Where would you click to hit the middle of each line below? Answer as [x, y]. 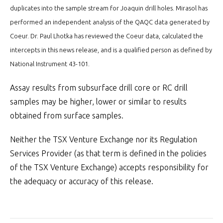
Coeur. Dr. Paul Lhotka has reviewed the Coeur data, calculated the [107, 36]
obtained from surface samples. [67, 115]
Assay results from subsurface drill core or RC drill [99, 88]
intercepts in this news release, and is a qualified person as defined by [111, 50]
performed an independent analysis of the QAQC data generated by [110, 22]
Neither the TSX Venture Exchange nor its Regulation [104, 139]
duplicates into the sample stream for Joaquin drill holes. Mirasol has [109, 8]
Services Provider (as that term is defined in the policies [108, 153]
